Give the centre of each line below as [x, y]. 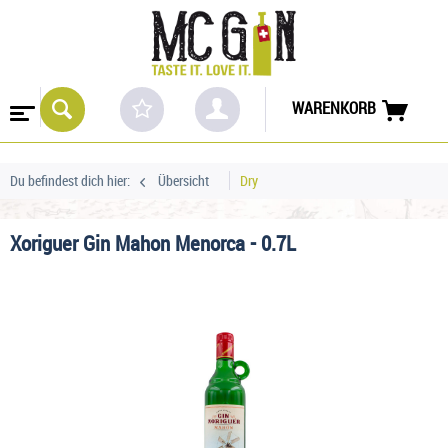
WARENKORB [333, 108]
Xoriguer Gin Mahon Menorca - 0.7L [153, 242]
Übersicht [183, 180]
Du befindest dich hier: [70, 180]
